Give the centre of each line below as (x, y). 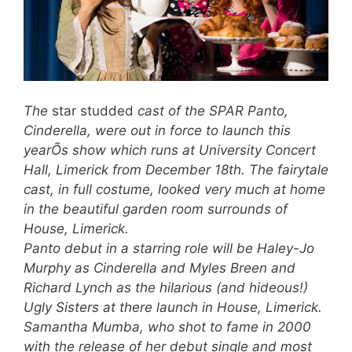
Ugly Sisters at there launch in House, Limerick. (173, 307)
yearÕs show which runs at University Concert (170, 150)
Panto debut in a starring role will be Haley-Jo (169, 248)
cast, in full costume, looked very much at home (174, 189)
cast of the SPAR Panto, (211, 110)
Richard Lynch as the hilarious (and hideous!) (166, 287)
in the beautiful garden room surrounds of (156, 209)
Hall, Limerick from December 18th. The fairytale (176, 169)
